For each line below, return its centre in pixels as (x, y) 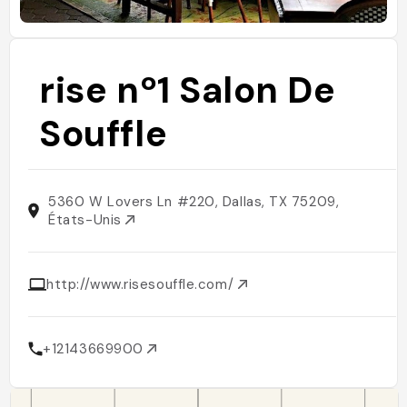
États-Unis (87, 220)
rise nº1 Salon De (188, 90)
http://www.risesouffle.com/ (142, 284)
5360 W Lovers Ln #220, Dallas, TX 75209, (194, 202)
